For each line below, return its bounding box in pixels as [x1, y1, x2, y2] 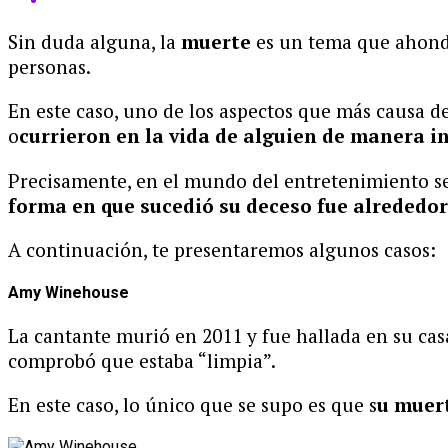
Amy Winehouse [8, 282, 129, 302]
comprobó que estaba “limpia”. [8, 348, 276, 374]
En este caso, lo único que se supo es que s [8, 392, 377, 418]
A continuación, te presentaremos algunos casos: [8, 236, 436, 262]
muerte [181, 29, 251, 55]
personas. [8, 54, 91, 80]
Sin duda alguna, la [8, 29, 181, 55]
